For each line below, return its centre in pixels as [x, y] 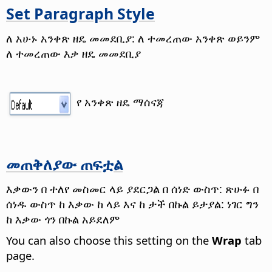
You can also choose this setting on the [109, 240]
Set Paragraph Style [80, 13]
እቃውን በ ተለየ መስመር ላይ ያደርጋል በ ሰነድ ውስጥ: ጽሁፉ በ [132, 189]
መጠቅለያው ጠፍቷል [64, 164]
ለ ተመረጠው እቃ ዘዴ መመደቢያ [73, 53]
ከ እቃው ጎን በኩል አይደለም [63, 219]
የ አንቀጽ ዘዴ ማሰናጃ [121, 101]
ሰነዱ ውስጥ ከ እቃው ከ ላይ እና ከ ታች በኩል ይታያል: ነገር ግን [132, 204]
